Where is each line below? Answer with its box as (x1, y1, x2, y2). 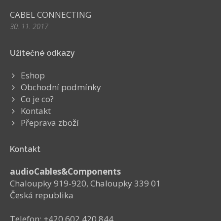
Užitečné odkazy (10, 48, 75, 58)
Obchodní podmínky (21, 81, 101, 93)
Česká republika (10, 189, 74, 201)
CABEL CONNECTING (10, 9, 91, 20)
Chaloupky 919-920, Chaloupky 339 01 (10, 178, 161, 189)
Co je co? (21, 93, 54, 105)
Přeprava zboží (21, 117, 79, 128)
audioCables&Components (10, 166, 121, 177)
